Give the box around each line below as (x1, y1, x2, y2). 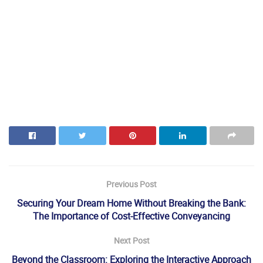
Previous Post (106, 178, 157, 190)
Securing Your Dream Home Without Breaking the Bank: (17, 196, 246, 210)
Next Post (113, 234, 150, 246)
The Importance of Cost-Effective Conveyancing (33, 209, 230, 222)
